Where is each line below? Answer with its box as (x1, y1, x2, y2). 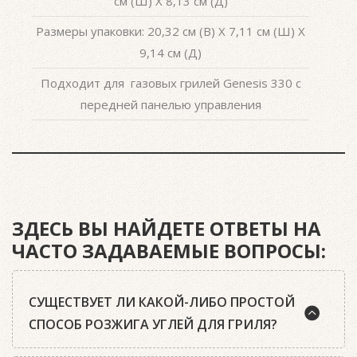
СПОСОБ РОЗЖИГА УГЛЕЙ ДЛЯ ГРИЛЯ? (29, 315, 277, 333)
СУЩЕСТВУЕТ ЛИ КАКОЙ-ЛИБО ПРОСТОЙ (29, 292, 295, 311)
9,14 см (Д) (139, 44, 202, 61)
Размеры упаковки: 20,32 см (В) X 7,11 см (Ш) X (36, 22, 305, 39)
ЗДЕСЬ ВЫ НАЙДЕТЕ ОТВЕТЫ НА (12, 214, 321, 241)
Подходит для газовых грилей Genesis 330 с (40, 74, 301, 91)
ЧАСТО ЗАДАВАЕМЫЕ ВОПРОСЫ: (12, 237, 326, 264)
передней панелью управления (80, 96, 261, 112)
